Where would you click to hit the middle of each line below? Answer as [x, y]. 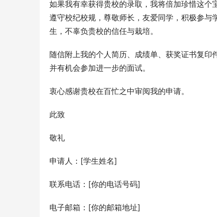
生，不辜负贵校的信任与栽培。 [104, 31]
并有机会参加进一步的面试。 [100, 68]
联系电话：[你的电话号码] [95, 184]
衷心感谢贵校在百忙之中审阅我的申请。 [119, 91]
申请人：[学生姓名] [83, 161]
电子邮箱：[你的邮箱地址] [95, 207]
